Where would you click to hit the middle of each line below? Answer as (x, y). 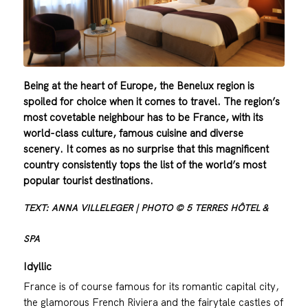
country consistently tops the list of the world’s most (144, 164)
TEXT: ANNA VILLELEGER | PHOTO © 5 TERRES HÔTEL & (145, 207)
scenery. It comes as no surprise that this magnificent (146, 148)
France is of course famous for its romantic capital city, (151, 286)
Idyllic (37, 266)
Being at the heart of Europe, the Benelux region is (139, 85)
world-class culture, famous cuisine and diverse (133, 133)
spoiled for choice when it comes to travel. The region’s (151, 101)
